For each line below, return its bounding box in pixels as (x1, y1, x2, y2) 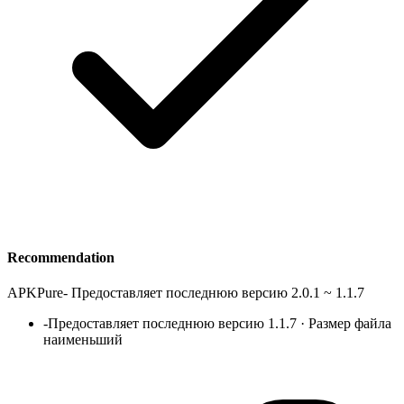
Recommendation (7, 249, 115, 265)
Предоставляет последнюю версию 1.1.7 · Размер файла (48, 315, 391, 331)
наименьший (43, 331, 123, 347)
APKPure (7, 284, 63, 300)
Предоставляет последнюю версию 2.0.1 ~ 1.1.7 (71, 284, 364, 300)
